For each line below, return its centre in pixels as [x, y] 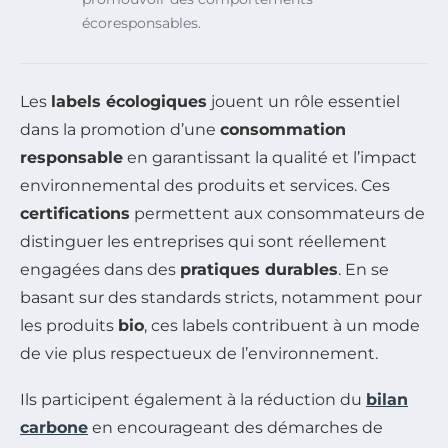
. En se [363, 269]
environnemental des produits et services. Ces [205, 185]
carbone [54, 427]
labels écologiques [129, 101]
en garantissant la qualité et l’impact [270, 157]
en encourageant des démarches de [235, 427]
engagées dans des [100, 269]
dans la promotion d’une [120, 129]
